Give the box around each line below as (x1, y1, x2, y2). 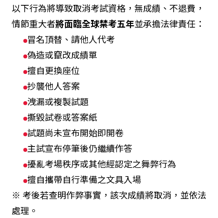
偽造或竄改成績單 (27, 48, 97, 61)
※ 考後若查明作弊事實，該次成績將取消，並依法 (12, 188, 206, 201)
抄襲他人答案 (27, 79, 80, 92)
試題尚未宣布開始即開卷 (27, 126, 124, 139)
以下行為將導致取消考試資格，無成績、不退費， (12, 1, 204, 14)
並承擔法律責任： (134, 17, 204, 30)
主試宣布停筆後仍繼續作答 (27, 142, 132, 154)
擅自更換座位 (27, 64, 80, 76)
